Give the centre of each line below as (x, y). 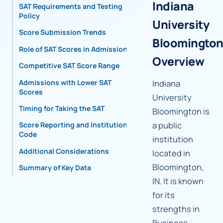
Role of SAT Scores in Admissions (75, 49)
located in (171, 153)
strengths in (176, 209)
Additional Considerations (64, 151)
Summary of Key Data (55, 168)
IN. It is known (178, 181)
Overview (178, 61)
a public (167, 125)
